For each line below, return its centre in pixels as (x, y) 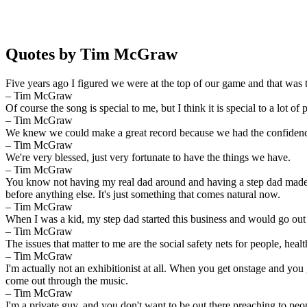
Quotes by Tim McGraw (91, 54)
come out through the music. (67, 280)
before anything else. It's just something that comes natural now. (143, 194)
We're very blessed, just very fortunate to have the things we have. (148, 157)
